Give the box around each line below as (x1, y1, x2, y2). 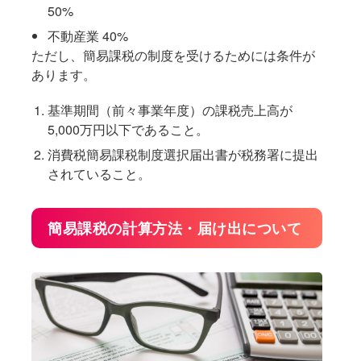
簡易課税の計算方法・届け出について (48, 217, 302, 239)
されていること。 (48, 164, 151, 183)
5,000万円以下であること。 (48, 119, 210, 139)
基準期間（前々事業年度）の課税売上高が (48, 100, 293, 119)
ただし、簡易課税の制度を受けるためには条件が (31, 45, 316, 64)
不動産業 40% (48, 26, 129, 45)
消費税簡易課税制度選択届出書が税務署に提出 (48, 144, 319, 164)
